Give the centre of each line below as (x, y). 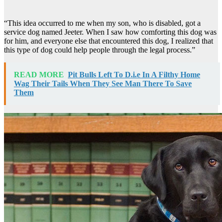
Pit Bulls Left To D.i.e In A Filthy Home (134, 74)
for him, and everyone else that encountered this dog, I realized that (109, 41)
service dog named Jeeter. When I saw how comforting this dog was (110, 32)
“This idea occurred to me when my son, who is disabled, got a (102, 23)
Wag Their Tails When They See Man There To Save (103, 83)
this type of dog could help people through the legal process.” (100, 50)
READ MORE (39, 74)
